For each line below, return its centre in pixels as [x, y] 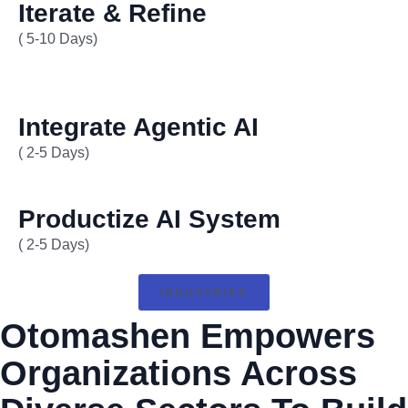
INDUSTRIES [204, 292]
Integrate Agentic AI [138, 127]
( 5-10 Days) [58, 39]
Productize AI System [149, 219]
